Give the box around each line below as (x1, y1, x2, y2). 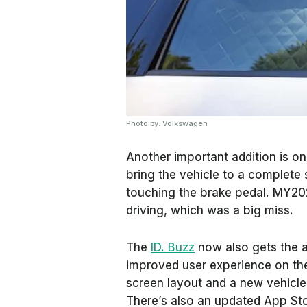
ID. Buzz (151, 241, 195, 254)
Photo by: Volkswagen (126, 119, 208, 128)
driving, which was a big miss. (126, 204, 293, 217)
